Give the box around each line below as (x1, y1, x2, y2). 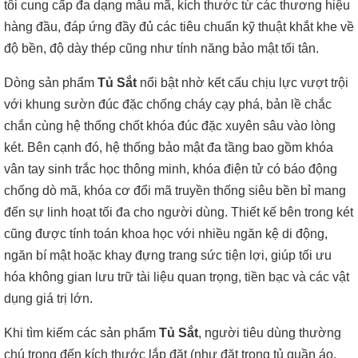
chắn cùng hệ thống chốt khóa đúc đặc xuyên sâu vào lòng (4, 119, 336, 133)
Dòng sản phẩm (4, 76, 97, 89)
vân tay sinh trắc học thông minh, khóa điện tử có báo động (4, 162, 337, 176)
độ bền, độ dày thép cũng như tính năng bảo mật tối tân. (4, 42, 319, 55)
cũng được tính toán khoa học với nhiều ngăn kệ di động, (4, 227, 328, 241)
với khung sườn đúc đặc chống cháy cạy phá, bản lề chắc (4, 97, 332, 111)
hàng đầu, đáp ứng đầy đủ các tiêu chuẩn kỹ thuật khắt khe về (4, 20, 354, 34)
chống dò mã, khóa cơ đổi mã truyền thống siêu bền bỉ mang (4, 184, 346, 197)
